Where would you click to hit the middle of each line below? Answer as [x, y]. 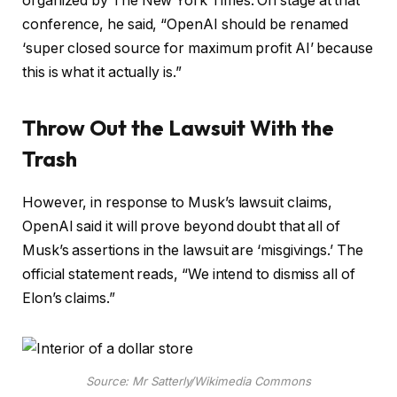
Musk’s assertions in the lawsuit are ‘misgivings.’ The [193, 251]
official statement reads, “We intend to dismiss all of [189, 275]
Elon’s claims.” [70, 299]
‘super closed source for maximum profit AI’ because [198, 49]
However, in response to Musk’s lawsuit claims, [178, 203]
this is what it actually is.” [102, 73]
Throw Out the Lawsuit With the [178, 128]
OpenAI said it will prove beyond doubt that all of [182, 227]
